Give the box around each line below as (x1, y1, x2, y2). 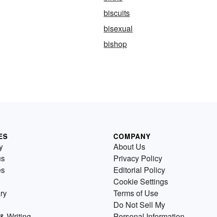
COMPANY (113, 131, 151, 141)
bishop (104, 38, 127, 49)
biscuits (104, 7, 130, 18)
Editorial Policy (113, 164, 165, 175)
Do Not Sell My (113, 199, 165, 210)
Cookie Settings (113, 176, 168, 187)
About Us (113, 141, 145, 152)
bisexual (104, 23, 133, 34)
